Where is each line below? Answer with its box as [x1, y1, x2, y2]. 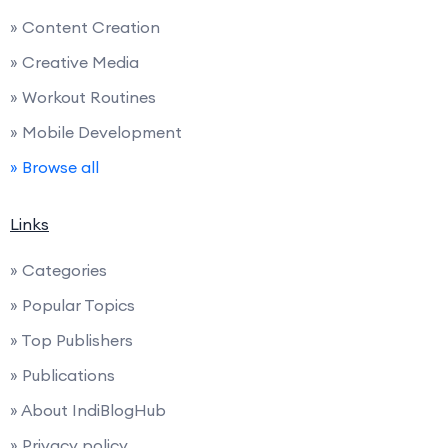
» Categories [10, 260, 107, 281]
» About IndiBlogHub [10, 400, 166, 421]
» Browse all [10, 157, 99, 178]
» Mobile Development [10, 122, 182, 143]
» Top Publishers [10, 330, 133, 351]
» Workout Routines [10, 87, 156, 108]
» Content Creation [10, 17, 160, 38]
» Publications [10, 365, 115, 386]
